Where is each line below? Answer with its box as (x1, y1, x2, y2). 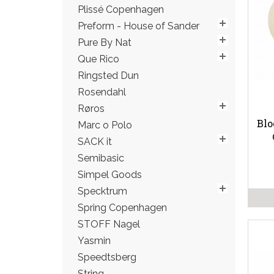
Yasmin (78, 235, 111, 246)
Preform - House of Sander (78, 20, 199, 32)
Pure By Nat (78, 37, 131, 48)
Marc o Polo (78, 119, 132, 131)
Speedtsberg (78, 251, 136, 263)
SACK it (78, 136, 112, 147)
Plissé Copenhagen (78, 4, 164, 15)
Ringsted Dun (78, 70, 139, 81)
